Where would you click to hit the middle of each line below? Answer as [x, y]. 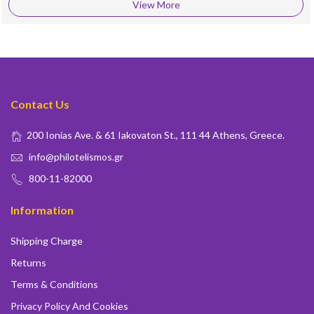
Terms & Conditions [54, 284]
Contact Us [40, 104]
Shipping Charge [47, 241]
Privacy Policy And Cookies [69, 306]
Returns [28, 262]
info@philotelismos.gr [76, 157]
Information [42, 210]
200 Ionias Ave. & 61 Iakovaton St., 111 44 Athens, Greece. [156, 135]
